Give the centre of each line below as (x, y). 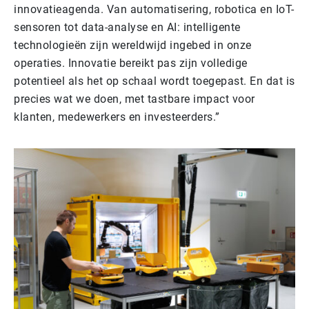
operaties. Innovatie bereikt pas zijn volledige (131, 63)
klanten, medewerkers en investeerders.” (117, 117)
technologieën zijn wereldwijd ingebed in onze (133, 46)
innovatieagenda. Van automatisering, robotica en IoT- (154, 10)
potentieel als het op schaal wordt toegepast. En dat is (154, 81)
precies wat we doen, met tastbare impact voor (134, 99)
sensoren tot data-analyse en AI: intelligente (127, 28)
